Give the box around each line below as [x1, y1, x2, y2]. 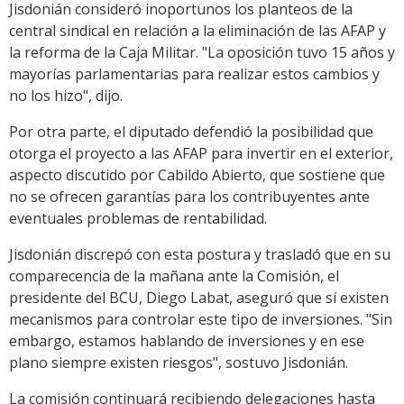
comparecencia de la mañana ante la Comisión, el [9, 266, 339, 287]
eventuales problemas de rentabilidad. [9, 208, 267, 229]
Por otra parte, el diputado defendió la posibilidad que [9, 122, 373, 142]
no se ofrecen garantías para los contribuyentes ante [9, 187, 370, 207]
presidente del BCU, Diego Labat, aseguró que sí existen [9, 288, 389, 308]
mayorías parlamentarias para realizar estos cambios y [9, 64, 380, 85]
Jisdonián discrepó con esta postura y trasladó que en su [9, 244, 390, 265]
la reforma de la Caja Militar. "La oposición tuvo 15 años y [9, 42, 395, 63]
